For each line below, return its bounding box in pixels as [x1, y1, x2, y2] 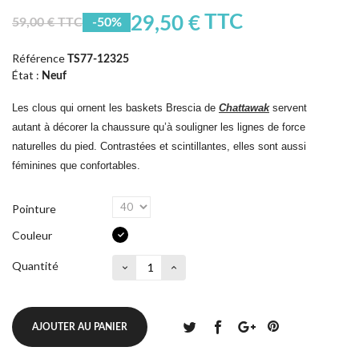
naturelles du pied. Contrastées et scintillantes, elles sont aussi [12, 139, 306, 152]
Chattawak [219, 101, 269, 114]
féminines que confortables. [12, 159, 140, 171]
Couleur [12, 228, 54, 242]
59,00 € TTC [12, 15, 83, 29]
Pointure [12, 201, 58, 216]
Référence [12, 50, 65, 65]
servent [269, 101, 307, 114]
